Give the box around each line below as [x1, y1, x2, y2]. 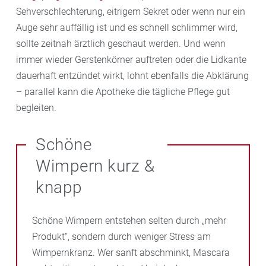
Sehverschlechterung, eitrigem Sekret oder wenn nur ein [16, 5, 245, 17]
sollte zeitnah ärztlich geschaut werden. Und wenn [16, 37, 226, 49]
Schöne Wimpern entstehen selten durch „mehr [32, 214, 226, 226]
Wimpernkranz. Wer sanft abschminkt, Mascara [32, 246, 230, 258]
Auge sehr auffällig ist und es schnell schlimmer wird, [16, 21, 237, 33]
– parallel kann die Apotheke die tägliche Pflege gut [16, 85, 230, 97]
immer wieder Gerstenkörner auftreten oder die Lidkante [16, 53, 246, 65]
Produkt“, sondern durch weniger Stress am [32, 230, 211, 242]
